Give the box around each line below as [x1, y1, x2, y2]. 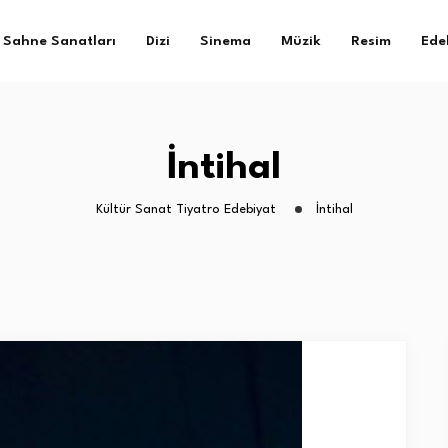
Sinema [200, 34, 251, 48]
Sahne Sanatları [3, 34, 116, 48]
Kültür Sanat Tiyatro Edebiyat [95, 203, 276, 216]
